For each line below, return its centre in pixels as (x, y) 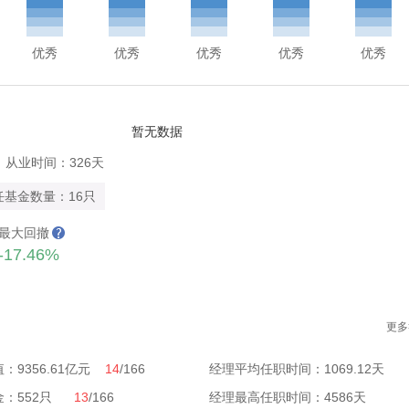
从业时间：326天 (55, 163)
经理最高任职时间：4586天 (288, 397)
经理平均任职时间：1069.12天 (297, 369)
